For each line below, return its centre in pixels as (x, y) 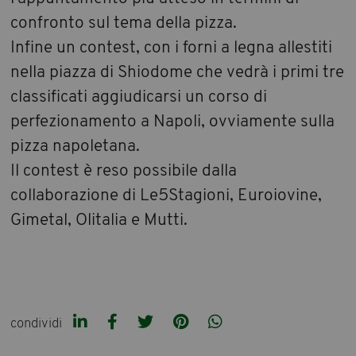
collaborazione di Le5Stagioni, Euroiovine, (166, 195)
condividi (37, 323)
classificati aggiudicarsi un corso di (139, 97)
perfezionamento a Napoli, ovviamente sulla (173, 122)
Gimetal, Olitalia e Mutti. (99, 220)
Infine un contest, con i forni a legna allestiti (172, 48)
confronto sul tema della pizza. (124, 23)
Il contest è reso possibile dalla (124, 171)
